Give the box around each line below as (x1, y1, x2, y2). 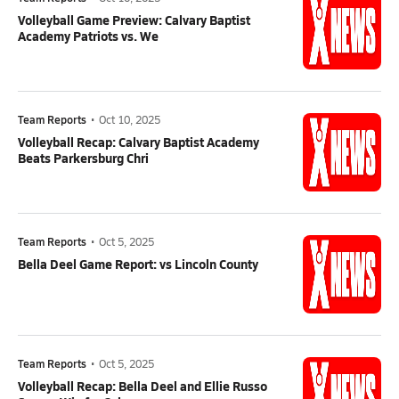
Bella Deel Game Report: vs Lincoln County (18, 255, 258, 273)
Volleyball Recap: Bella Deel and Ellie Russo (18, 377, 267, 395)
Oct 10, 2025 (99, 112, 160, 126)
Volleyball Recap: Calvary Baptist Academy (18, 133, 259, 151)
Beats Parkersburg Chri (18, 149, 149, 167)
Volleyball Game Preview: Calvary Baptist (18, 11, 250, 28)
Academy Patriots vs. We (18, 27, 159, 45)
